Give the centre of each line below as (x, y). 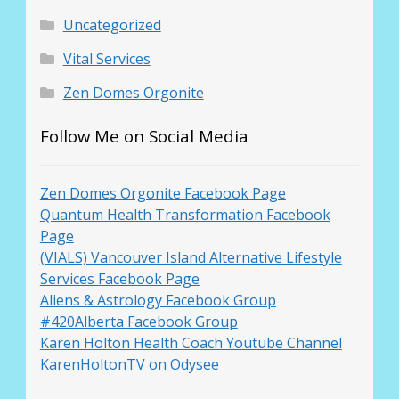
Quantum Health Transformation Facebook (185, 215)
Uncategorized (112, 24)
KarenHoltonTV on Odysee (129, 365)
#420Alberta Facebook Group (138, 322)
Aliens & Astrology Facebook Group (158, 301)
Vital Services (106, 58)
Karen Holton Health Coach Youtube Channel (191, 343)
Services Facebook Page (119, 279)
